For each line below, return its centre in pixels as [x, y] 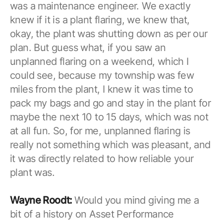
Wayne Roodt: [42, 200]
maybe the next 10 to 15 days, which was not [109, 117]
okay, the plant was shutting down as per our [109, 33]
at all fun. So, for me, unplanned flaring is [100, 131]
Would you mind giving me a [137, 200]
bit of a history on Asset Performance [92, 214]
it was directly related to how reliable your [102, 158]
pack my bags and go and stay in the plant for [110, 103]
